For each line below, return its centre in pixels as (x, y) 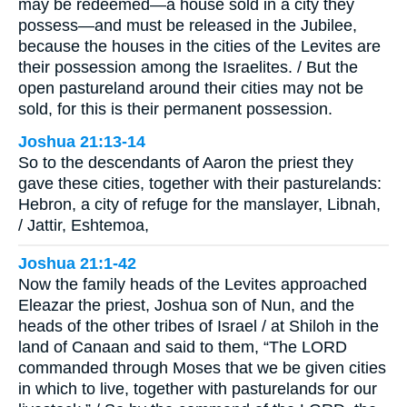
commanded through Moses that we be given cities (202, 368)
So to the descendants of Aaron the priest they (186, 162)
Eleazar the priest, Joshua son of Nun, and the (186, 306)
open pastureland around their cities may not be (191, 88)
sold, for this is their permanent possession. (175, 109)
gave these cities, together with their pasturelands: (200, 183)
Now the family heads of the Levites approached (193, 285)
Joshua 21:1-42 (77, 264)
